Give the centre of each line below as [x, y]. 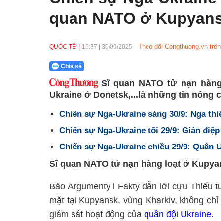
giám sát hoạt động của [97, 214]
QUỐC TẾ [63, 47]
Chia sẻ [71, 66]
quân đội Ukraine [178, 214]
